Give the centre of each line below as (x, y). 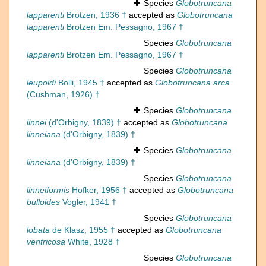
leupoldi (41, 83)
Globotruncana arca (192, 83)
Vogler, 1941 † (88, 202)
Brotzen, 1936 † (95, 15)
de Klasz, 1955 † (83, 230)
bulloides (43, 202)
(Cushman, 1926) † (63, 95)
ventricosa (46, 242)
